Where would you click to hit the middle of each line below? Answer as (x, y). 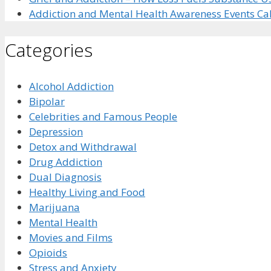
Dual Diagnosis (65, 177)
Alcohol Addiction (71, 87)
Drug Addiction (66, 162)
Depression (56, 132)
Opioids (48, 253)
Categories (49, 50)
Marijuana (54, 207)
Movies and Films (71, 238)
